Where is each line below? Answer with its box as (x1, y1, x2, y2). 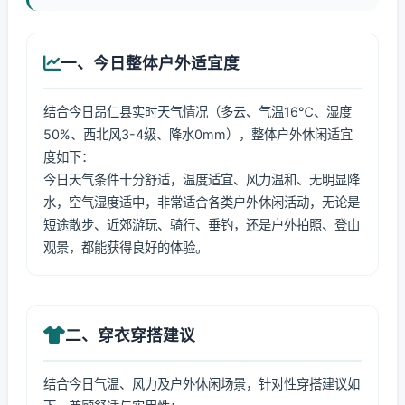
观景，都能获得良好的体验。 (43, 240, 208, 255)
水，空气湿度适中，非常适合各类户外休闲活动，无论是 (43, 194, 360, 210)
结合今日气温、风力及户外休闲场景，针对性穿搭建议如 (43, 376, 360, 391)
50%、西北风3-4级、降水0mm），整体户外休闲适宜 (43, 127, 353, 142)
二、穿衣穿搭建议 (65, 325, 195, 344)
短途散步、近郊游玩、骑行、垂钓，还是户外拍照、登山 (43, 217, 360, 232)
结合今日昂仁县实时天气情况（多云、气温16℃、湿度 (43, 104, 352, 119)
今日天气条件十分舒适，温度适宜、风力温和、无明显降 (43, 172, 360, 187)
